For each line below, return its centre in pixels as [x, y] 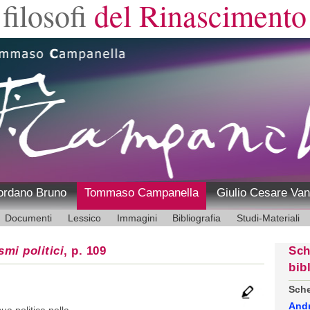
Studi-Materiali [268, 218]
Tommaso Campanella [141, 192]
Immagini [137, 218]
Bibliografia [197, 218]
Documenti [28, 218]
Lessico [84, 218]
